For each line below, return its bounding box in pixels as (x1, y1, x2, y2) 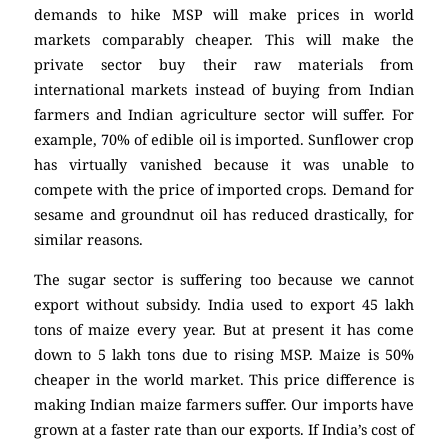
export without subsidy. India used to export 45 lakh (34, 294, 414, 314)
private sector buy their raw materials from (34, 55, 414, 75)
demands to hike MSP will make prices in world (34, 5, 414, 25)
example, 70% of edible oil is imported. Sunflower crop (34, 130, 414, 150)
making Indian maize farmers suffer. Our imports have (34, 394, 414, 414)
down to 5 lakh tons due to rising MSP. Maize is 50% (34, 344, 414, 364)
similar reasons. (34, 230, 143, 250)
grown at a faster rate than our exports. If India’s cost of (34, 419, 414, 439)
